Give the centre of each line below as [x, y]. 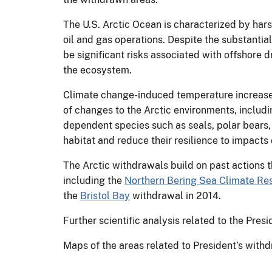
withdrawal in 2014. [175, 195]
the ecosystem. [97, 70]
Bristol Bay [105, 195]
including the [94, 180]
